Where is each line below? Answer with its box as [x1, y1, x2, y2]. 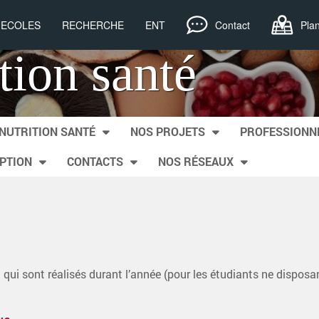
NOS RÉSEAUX [158, 154, 234, 169]
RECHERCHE [61, 17, 124, 32]
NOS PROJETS [130, 124, 205, 139]
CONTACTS [67, 154, 123, 169]
